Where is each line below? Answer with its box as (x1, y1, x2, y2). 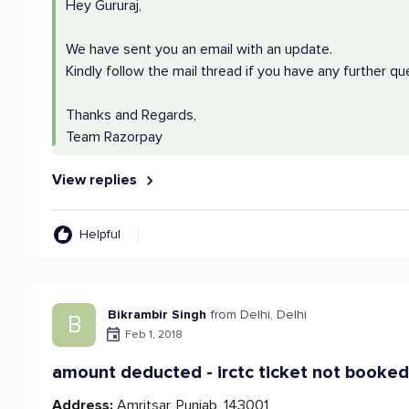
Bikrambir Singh (108, 307, 207, 322)
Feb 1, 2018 (125, 327, 184, 341)
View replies (52, 171, 142, 189)
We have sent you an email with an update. (66, 40, 333, 58)
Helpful (79, 226, 121, 242)
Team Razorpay (66, 128, 163, 146)
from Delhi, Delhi (211, 307, 308, 322)
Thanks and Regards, (66, 106, 197, 124)
